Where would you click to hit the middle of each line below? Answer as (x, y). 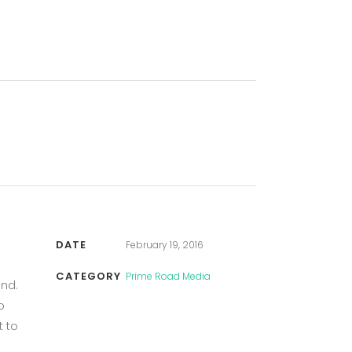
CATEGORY (88, 276)
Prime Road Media (169, 276)
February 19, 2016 (165, 245)
